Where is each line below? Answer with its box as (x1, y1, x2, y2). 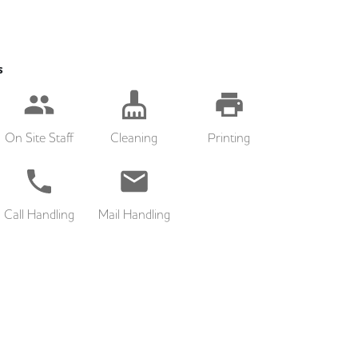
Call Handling (4, 206, 75, 223)
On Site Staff (5, 129, 74, 146)
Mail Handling (97, 206, 170, 223)
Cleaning (110, 129, 158, 146)
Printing (208, 129, 251, 146)
